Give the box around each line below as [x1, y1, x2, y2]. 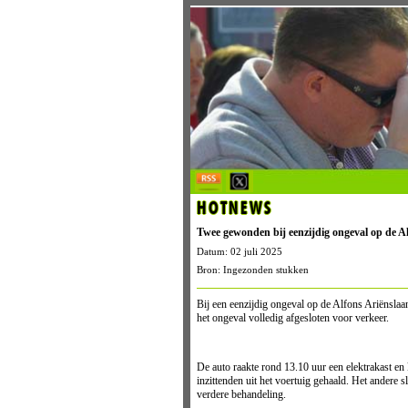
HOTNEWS [196, 200, 272, 219]
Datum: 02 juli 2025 [196, 246, 282, 258]
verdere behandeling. [196, 388, 286, 402]
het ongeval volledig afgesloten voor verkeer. [196, 311, 389, 325]
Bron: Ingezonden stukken [196, 264, 309, 276]
